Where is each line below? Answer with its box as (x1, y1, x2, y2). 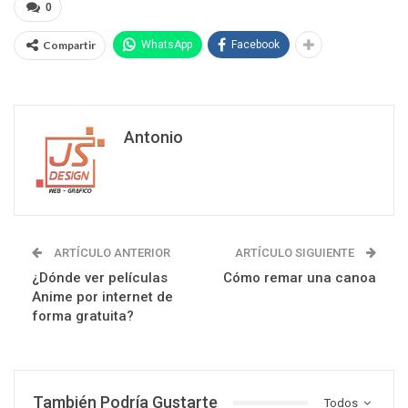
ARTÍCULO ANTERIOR (51, 246, 170, 260)
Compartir (43, 38, 96, 53)
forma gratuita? (32, 308, 134, 325)
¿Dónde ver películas (32, 270, 168, 287)
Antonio (124, 127, 183, 148)
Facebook (231, 38, 280, 52)
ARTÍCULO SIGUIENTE (235, 246, 357, 260)
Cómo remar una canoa (223, 270, 376, 287)
